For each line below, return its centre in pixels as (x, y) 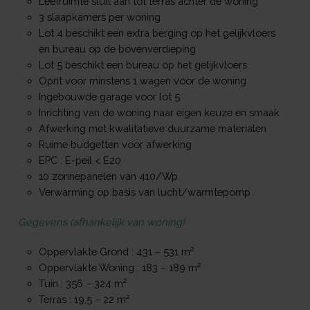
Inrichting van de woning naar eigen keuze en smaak (159, 112)
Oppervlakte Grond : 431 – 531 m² (116, 251)
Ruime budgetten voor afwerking (115, 144)
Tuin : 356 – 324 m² (82, 283)
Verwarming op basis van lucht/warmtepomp (144, 192)
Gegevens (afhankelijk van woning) (101, 221)
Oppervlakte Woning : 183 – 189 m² (119, 267)
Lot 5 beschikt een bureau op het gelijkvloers (143, 64)
